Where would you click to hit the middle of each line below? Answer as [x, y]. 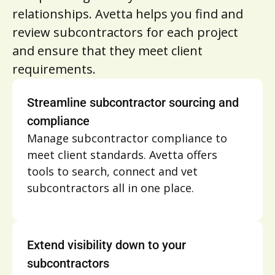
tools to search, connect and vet [112, 171]
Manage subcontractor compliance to [127, 138]
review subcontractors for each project [125, 32]
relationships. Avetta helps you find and [128, 14]
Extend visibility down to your [107, 245]
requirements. [54, 69]
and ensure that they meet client [107, 50]
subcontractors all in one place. [110, 188]
